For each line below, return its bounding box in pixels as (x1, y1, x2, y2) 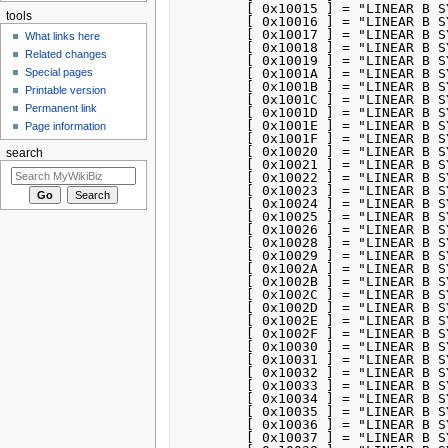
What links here (25, 30, 101, 43)
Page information (25, 120, 107, 133)
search (5, 147, 43, 160)
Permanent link (25, 102, 98, 115)
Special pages (25, 66, 94, 79)
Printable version (25, 84, 107, 97)
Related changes (25, 48, 108, 61)
